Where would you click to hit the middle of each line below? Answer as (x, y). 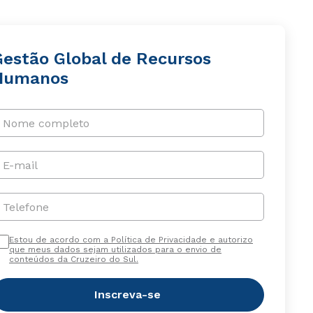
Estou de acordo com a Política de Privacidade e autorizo (131, 240)
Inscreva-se (128, 294)
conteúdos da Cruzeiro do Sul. (73, 259)
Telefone (26, 207)
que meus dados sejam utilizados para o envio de (115, 249)
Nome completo (46, 123)
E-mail (20, 165)
